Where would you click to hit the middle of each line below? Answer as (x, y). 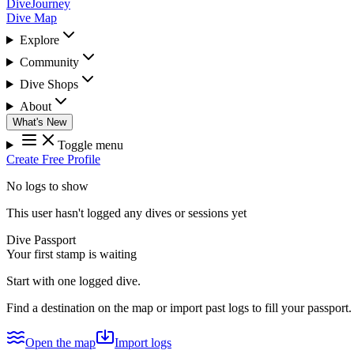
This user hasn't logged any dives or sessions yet (126, 213)
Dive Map (32, 18)
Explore (39, 40)
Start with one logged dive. (73, 281)
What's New (40, 122)
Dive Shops (49, 84)
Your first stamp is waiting (72, 254)
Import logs (143, 343)
